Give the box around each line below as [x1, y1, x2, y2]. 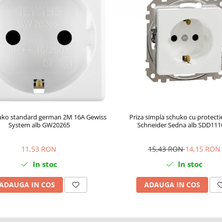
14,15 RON [185, 144, 221, 154]
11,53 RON [21, 144, 56, 154]
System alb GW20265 [8, 120, 70, 129]
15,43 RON [148, 144, 185, 154]
